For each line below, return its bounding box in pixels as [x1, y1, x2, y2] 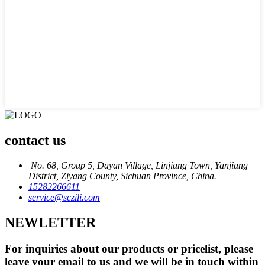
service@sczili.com [28, 192, 100, 202]
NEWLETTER [5, 214, 96, 230]
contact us [5, 132, 66, 148]
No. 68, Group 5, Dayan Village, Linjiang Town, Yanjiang [28, 160, 248, 170]
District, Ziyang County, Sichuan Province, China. [28, 170, 216, 181]
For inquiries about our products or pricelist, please [5, 242, 253, 255]
